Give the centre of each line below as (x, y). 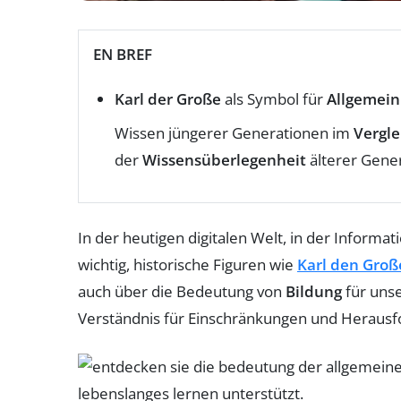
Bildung (314, 291)
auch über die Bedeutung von (182, 291)
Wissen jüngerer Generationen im (234, 132)
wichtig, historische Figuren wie (188, 264)
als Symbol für (274, 98)
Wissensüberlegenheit (224, 159)
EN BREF (123, 54)
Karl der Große (168, 98)
